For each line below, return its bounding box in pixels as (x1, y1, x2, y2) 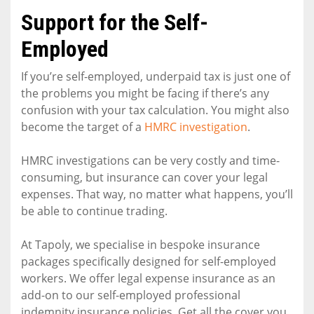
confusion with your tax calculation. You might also (21, 102, 289, 118)
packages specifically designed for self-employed (21, 253, 276, 269)
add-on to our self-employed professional (21, 287, 240, 303)
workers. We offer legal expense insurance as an (21, 270, 275, 286)
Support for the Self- (21, 8, 208, 36)
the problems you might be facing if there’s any (21, 85, 269, 101)
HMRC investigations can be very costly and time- (21, 152, 280, 168)
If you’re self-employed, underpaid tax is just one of (21, 68, 290, 84)
